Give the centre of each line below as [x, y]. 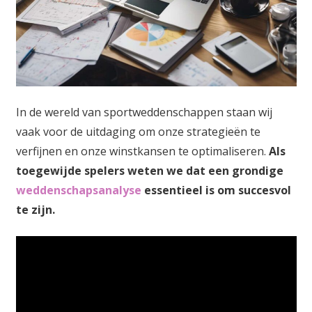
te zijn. [35, 209]
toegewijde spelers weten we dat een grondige [149, 170]
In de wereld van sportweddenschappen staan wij [144, 112]
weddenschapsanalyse [78, 190]
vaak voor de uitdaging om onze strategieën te [138, 131]
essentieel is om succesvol [216, 190]
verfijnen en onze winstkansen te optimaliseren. [142, 151]
